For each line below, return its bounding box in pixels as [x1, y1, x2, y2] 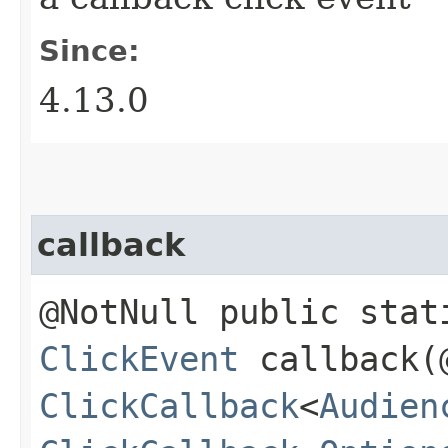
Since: [39, 33, 140, 68]
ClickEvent [39, 338, 239, 379]
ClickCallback [39, 385, 299, 426]
